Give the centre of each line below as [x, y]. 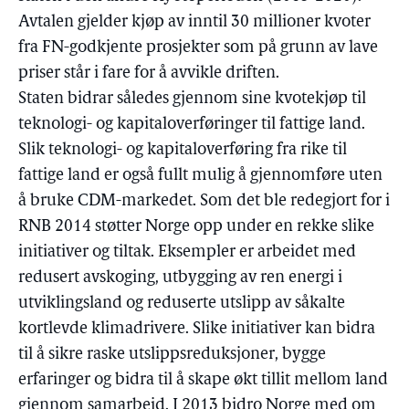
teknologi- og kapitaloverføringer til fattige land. [192, 125]
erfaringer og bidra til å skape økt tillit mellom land [203, 380]
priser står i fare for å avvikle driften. [149, 73]
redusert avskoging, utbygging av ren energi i [180, 278]
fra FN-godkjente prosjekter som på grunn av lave [198, 48]
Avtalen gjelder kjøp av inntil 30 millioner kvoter [194, 22]
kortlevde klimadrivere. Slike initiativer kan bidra [197, 329]
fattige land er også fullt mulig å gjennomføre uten [200, 176]
